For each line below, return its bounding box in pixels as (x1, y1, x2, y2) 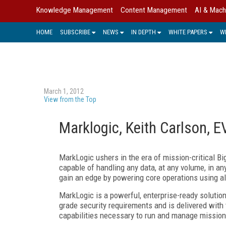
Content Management (121, 6, 187, 15)
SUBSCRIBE (60, 28, 90, 36)
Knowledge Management (36, 6, 113, 15)
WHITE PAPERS (168, 28, 207, 36)
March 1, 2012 (44, 87, 84, 95)
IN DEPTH (131, 28, 156, 36)
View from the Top (44, 95, 96, 103)
